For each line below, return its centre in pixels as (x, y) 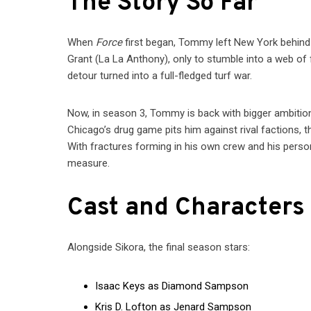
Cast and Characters (186, 209)
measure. (89, 163)
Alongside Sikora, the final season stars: (159, 247)
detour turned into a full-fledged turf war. (160, 76)
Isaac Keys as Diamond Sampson (172, 286)
